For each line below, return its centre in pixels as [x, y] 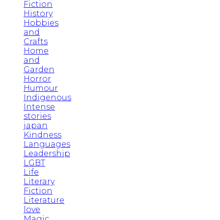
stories [37, 116]
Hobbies [41, 23]
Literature [44, 200]
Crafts [36, 41]
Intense [39, 107]
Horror [37, 79]
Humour [41, 88]
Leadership [47, 153]
